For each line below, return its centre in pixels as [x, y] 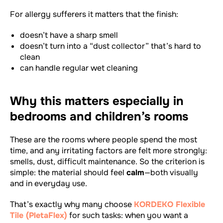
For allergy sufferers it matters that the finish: [94, 14]
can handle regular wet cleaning [79, 68]
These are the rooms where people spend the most [104, 139]
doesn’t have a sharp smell [69, 35]
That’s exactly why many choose [72, 204]
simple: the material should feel [68, 172]
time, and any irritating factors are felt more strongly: [109, 150]
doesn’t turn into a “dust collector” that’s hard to [111, 46]
